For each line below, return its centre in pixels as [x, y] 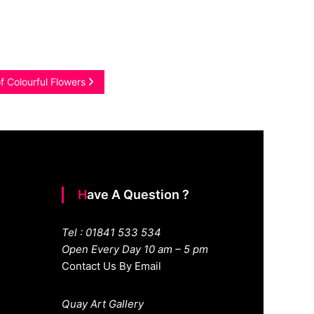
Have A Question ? [138, 194]
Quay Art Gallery [102, 303]
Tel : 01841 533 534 [111, 232]
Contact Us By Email [111, 266]
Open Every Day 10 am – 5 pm [135, 249]
